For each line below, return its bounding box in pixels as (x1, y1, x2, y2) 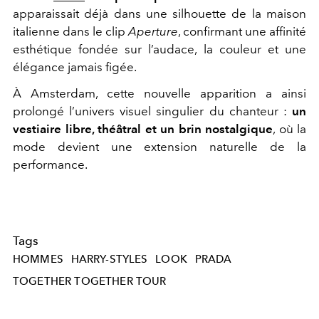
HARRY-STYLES (70, 252, 148, 266)
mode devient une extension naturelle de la (13, 139, 306, 154)
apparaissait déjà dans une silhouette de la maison (13, 6, 306, 21)
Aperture (128, 23, 178, 38)
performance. (13, 157, 88, 172)
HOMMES (13, 252, 63, 266)
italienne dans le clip (13, 23, 128, 38)
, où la (273, 121, 306, 136)
